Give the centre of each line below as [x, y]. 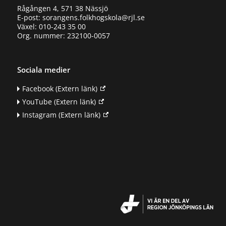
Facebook [38, 89]
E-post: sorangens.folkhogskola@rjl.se [82, 18]
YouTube [37, 101]
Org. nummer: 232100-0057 [63, 36]
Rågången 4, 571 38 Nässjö [62, 9]
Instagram [39, 115]
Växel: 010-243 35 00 [51, 27]
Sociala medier [43, 69]
